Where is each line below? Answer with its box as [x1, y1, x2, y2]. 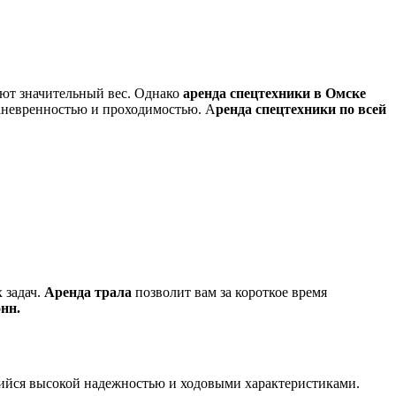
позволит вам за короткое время [135, 284, 327, 300]
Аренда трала [44, 284, 135, 300]
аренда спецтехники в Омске [183, 86, 366, 102]
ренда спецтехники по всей [216, 102, 386, 118]
